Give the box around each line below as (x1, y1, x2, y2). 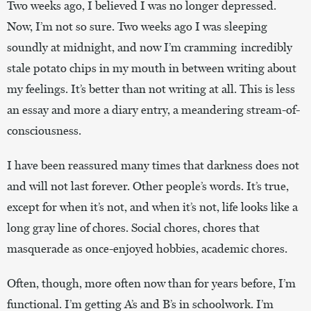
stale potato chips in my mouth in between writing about (7, 60, 296, 75)
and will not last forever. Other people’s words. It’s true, (7, 178, 289, 193)
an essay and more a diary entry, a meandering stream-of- (7, 102, 300, 117)
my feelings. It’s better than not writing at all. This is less (7, 81, 295, 96)
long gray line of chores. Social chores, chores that (7, 220, 260, 235)
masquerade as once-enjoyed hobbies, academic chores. (7, 241, 289, 255)
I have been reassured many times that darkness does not (7, 158, 299, 172)
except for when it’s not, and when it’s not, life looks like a (7, 199, 298, 214)
